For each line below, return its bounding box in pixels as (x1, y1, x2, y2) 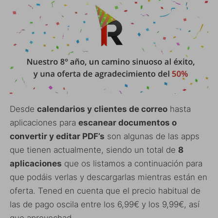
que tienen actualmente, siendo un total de (10, 145, 178, 155)
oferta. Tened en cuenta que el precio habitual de (10, 186, 200, 196)
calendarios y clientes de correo (37, 104, 167, 114)
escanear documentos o (78, 118, 177, 128)
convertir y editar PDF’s (10, 131, 105, 142)
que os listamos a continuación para (62, 159, 202, 169)
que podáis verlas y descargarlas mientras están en (10, 172, 207, 182)
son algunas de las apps (105, 131, 200, 142)
